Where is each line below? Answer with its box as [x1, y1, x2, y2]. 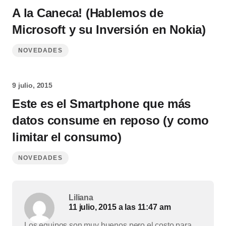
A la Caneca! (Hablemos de [12, 6, 163, 20]
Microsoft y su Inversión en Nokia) [12, 23, 206, 36]
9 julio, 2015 [12, 81, 52, 89]
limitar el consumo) [12, 130, 122, 144]
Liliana [69, 193, 93, 202]
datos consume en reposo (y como [12, 114, 209, 127]
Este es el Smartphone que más [12, 97, 191, 110]
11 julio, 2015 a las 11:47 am [69, 203, 171, 211]
